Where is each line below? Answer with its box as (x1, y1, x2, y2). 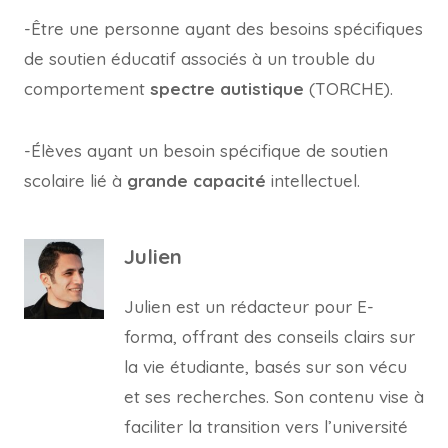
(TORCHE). (304, 78, 393, 99)
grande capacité (127, 170, 266, 191)
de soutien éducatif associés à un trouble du (24, 48, 375, 69)
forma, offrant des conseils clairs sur (124, 325, 415, 347)
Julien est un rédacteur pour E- (124, 295, 374, 317)
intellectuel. (266, 170, 360, 191)
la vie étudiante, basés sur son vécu (124, 355, 407, 377)
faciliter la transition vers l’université (124, 415, 408, 437)
